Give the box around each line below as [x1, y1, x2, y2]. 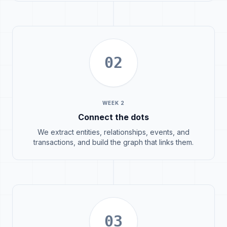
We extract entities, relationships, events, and [37, 128, 190, 136]
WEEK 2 [102, 100, 125, 106]
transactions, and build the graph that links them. [33, 138, 194, 146]
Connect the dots [78, 112, 149, 122]
